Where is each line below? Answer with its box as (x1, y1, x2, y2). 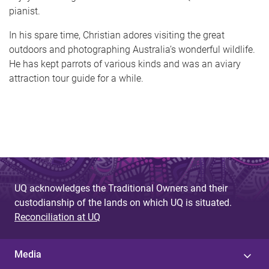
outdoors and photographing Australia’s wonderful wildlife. (9, 44, 255, 55)
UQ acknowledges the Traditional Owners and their (14, 183, 228, 194)
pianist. (9, 5, 40, 17)
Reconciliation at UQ (14, 211, 100, 223)
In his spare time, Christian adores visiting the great (9, 29, 225, 41)
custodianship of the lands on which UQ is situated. (14, 197, 232, 208)
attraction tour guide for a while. (9, 73, 144, 84)
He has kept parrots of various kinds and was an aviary (9, 58, 241, 70)
